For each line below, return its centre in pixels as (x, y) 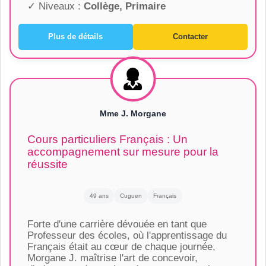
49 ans (99, 196)
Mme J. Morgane (133, 114)
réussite (47, 164)
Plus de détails (76, 37)
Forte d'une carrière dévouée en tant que (117, 224)
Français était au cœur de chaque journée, (121, 246)
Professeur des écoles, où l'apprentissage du (127, 235)
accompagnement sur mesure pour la (123, 152)
